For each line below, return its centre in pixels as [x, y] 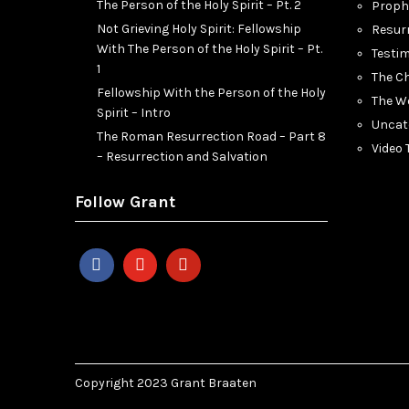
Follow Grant [125, 201]
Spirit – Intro [134, 112]
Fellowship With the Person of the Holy [211, 92]
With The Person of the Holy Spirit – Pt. [210, 48]
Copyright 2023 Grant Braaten [166, 383]
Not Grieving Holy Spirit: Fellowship [199, 28]
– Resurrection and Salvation [182, 156]
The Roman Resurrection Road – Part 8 [211, 136]
